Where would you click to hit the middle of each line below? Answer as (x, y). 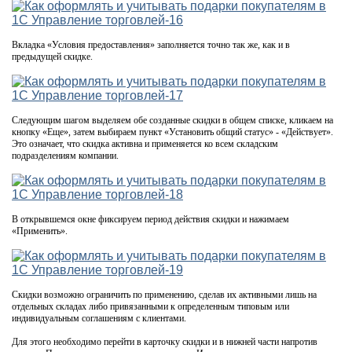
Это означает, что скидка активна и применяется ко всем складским (145, 143)
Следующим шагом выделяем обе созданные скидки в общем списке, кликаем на (172, 120)
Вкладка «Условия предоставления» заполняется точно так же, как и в (151, 44)
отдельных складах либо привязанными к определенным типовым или (150, 306)
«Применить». (40, 231)
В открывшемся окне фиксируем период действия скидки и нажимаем (150, 219)
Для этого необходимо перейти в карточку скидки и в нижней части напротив (165, 341)
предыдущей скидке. (52, 56)
